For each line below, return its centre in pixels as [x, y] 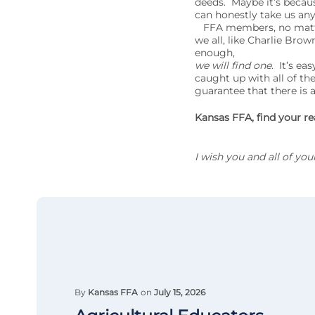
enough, [214, 53]
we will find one [233, 65]
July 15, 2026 [180, 292]
